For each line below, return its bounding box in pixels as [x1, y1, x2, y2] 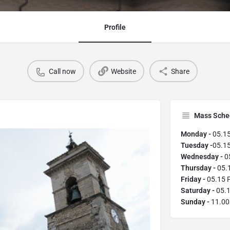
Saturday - [180, 186, 216, 195]
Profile [104, 23, 126, 32]
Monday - [180, 130, 213, 139]
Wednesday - [180, 152, 224, 161]
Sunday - [180, 198, 211, 206]
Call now [48, 67, 76, 75]
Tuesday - [180, 141, 213, 150]
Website [110, 67, 136, 75]
